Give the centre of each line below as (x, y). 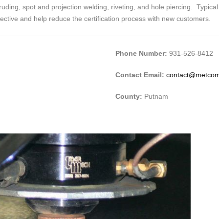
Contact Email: (141, 75)
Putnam (155, 96)
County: (129, 96)
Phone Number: (141, 53)
